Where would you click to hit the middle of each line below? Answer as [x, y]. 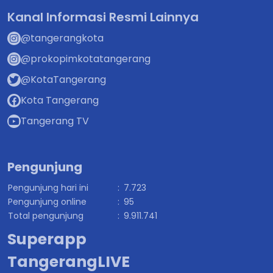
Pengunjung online [47, 201]
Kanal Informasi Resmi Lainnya [103, 17]
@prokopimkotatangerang [86, 58]
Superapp [47, 239]
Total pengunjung [46, 215]
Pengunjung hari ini [48, 187]
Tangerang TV [55, 121]
